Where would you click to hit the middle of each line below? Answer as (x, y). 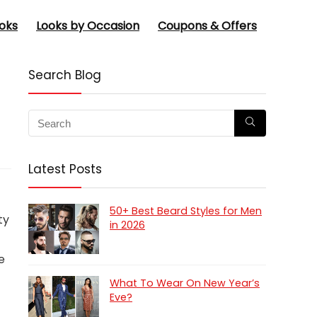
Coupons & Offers (207, 25)
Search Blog (65, 75)
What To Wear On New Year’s (185, 283)
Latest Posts (65, 169)
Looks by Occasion (88, 25)
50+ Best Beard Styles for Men (186, 211)
